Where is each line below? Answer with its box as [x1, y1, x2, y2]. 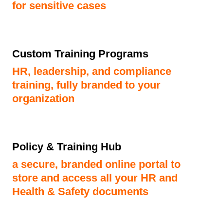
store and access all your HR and [12, 171, 178, 184]
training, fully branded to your [12, 78, 161, 91]
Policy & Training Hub [12, 140, 121, 153]
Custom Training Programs [12, 47, 148, 60]
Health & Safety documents [12, 185, 148, 198]
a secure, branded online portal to [12, 158, 181, 170]
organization [12, 92, 74, 105]
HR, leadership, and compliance [12, 65, 171, 77]
